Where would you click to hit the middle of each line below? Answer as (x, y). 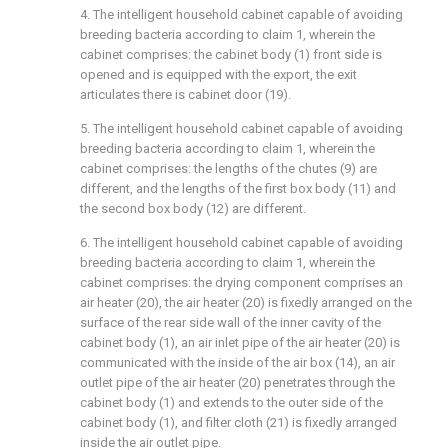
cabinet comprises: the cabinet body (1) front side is (231, 54)
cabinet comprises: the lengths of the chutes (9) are (228, 168)
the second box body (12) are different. (193, 208)
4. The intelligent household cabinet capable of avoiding (241, 14)
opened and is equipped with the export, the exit (218, 74)
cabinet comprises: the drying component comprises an (241, 282)
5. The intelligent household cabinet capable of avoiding (241, 128)
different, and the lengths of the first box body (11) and (238, 188)
